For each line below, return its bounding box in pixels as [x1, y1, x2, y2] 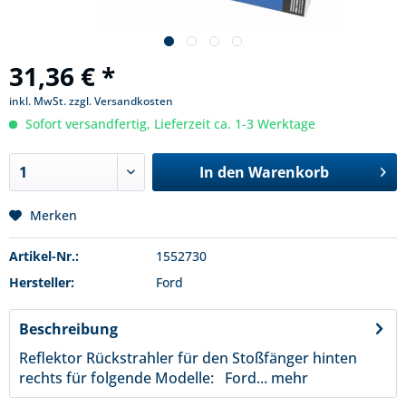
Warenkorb [247, 162, 329, 182]
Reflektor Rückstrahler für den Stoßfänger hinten [19, 348, 357, 368]
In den [198, 162, 245, 182]
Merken [30, 207, 77, 224]
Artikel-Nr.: [9, 247, 79, 265]
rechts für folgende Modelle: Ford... [19, 368, 267, 388]
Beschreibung [19, 319, 118, 339]
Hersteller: [9, 274, 74, 291]
